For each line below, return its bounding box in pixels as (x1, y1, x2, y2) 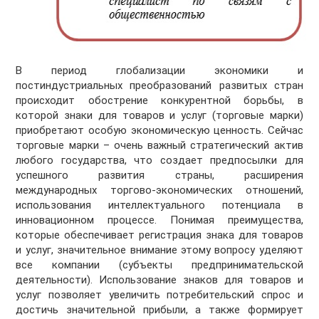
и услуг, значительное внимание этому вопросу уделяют (16, 244, 303, 257)
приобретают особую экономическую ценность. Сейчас (16, 124, 303, 137)
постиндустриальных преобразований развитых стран (16, 79, 303, 93)
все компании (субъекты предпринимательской (16, 258, 303, 272)
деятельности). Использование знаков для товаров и (16, 273, 303, 287)
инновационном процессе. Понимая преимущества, (16, 214, 303, 227)
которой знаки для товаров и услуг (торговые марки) (16, 109, 303, 122)
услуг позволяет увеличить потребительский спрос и (16, 288, 303, 302)
